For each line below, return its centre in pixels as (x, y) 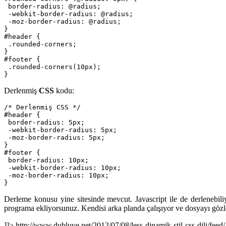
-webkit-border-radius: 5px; (61, 130)
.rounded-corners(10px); (54, 67)
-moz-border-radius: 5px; (54, 137)
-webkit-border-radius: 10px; (63, 168)
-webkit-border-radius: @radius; (69, 14)
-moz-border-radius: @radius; (63, 21)
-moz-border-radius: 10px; (56, 175)
